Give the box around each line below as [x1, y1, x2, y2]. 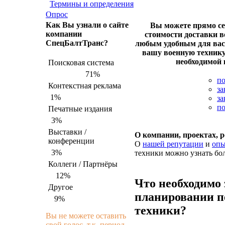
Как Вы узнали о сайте [46, 21, 129, 29]
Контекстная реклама [48, 81, 121, 90]
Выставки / [48, 128, 86, 136]
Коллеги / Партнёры [48, 160, 118, 168]
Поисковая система [48, 58, 114, 67]
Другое [48, 183, 73, 191]
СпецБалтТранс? [46, 39, 108, 47]
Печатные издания [48, 104, 112, 113]
